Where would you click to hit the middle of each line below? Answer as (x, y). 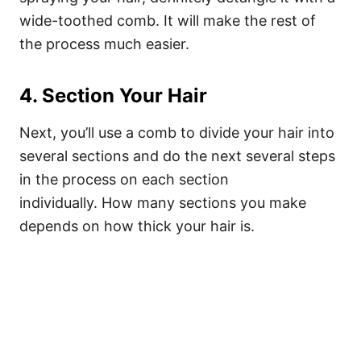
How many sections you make (204, 203)
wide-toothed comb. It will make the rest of (168, 21)
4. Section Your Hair (113, 95)
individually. (60, 203)
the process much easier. (106, 44)
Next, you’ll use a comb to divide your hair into (177, 133)
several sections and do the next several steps (177, 156)
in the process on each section (124, 179)
